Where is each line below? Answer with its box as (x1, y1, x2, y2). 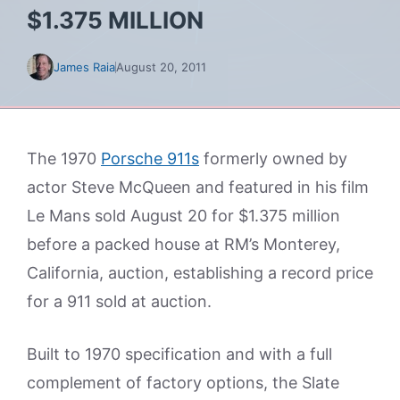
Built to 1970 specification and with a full (27, 345, 332, 363)
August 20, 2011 (116, 60, 206, 74)
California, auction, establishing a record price (27, 263, 373, 282)
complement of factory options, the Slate (27, 373, 339, 392)
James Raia (54, 60, 115, 74)
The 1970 (27, 149, 101, 168)
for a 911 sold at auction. (27, 292, 212, 311)
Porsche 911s (101, 149, 199, 168)
